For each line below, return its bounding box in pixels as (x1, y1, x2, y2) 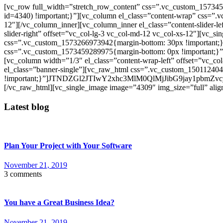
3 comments (4, 169, 42, 178)
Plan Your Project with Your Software (4, 141, 132, 150)
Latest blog (4, 101, 49, 112)
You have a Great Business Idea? (4, 198, 114, 207)
